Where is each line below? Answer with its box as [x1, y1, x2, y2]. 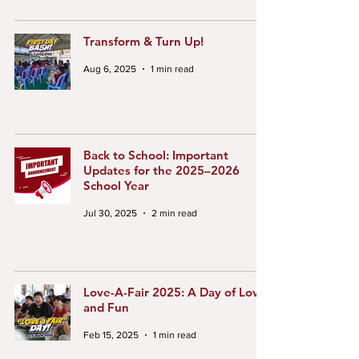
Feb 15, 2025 [83, 329, 139, 341]
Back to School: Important [83, 147, 228, 163]
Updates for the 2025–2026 [83, 163, 240, 178]
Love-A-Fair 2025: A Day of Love [83, 284, 266, 300]
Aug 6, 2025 [83, 63, 136, 75]
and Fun [83, 300, 129, 315]
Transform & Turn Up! [83, 34, 204, 49]
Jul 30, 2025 [83, 208, 137, 219]
